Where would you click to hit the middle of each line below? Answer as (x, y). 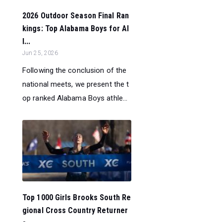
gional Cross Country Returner (75, 211)
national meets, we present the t (76, 84)
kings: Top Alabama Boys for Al (76, 28)
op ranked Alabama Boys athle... (75, 98)
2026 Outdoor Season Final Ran (76, 15)
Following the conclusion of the (75, 70)
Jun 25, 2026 (40, 53)
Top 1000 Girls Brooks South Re (77, 198)
